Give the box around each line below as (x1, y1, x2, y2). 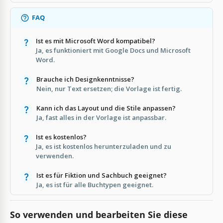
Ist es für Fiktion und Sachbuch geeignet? (36, 171, 167, 180)
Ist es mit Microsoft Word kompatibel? (35, 36, 155, 46)
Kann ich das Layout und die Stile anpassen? (36, 104, 176, 113)
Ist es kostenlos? (35, 132, 87, 142)
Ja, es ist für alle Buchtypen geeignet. (36, 180, 153, 190)
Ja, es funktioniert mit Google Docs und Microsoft (35, 46, 191, 55)
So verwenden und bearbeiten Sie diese (10, 209, 188, 221)
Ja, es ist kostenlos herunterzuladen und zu (35, 142, 171, 151)
